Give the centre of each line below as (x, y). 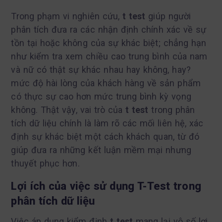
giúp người (168, 16)
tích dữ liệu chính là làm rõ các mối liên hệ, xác (107, 123)
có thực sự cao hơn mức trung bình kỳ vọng (101, 96)
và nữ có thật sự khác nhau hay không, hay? (101, 69)
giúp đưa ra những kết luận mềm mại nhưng (101, 150)
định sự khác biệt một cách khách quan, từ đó (105, 136)
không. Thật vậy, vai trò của (68, 110)
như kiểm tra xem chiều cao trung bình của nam (109, 56)
